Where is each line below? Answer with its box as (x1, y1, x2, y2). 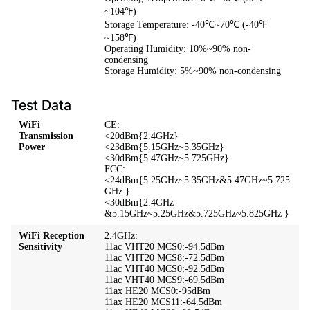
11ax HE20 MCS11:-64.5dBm (104, 297, 223, 308)
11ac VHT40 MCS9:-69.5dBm (104, 275, 225, 286)
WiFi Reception (19, 230, 85, 241)
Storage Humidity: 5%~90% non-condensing (104, 66, 282, 77)
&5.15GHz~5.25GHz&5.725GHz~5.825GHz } (104, 208, 290, 219)
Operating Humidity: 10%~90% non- (104, 44, 252, 55)
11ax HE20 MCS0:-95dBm (104, 286, 211, 297)
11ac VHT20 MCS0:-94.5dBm (104, 241, 225, 253)
